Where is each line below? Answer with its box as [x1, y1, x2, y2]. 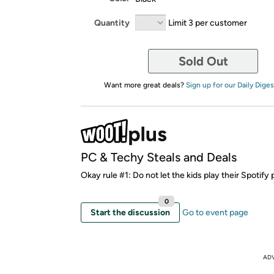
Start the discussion [91, 207, 170, 218]
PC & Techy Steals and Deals [81, 150, 237, 165]
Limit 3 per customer [168, 17, 247, 28]
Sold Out [178, 54, 228, 68]
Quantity [94, 17, 130, 28]
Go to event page [182, 207, 248, 218]
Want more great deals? [103, 81, 186, 89]
